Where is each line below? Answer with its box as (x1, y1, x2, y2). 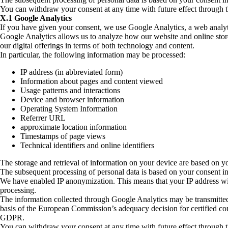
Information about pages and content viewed (20, 76, 163, 85)
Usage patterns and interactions (20, 85, 120, 95)
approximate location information (20, 122, 127, 131)
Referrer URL (20, 113, 66, 122)
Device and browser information (20, 95, 124, 104)
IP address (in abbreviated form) (20, 67, 123, 76)
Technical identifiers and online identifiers (20, 140, 154, 150)
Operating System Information (20, 104, 118, 113)
